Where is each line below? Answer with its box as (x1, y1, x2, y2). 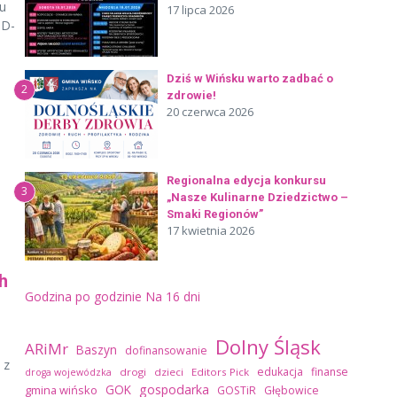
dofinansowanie (125, 343, 207, 358)
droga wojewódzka (25, 366, 112, 378)
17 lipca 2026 (167, 2, 234, 18)
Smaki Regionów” (167, 207, 263, 221)
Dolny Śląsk (215, 333, 321, 360)
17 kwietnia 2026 (167, 222, 254, 238)
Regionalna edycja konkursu (167, 174, 326, 187)
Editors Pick (191, 365, 249, 378)
